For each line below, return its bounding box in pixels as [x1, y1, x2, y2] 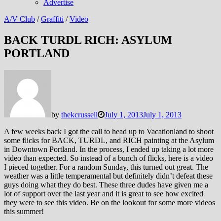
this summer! [4, 207, 44, 216]
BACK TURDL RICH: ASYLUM [4, 33, 172, 46]
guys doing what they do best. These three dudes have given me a [4, 180, 208, 189]
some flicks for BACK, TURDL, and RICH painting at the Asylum [4, 136, 214, 145]
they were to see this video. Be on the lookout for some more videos [4, 198, 215, 207]
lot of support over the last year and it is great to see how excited [4, 189, 203, 198]
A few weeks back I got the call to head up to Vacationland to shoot [4, 127, 214, 136]
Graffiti [41, 15, 64, 23]
